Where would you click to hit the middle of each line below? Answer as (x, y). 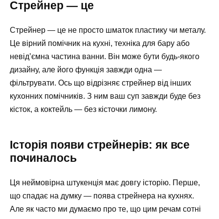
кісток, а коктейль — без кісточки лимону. (83, 109)
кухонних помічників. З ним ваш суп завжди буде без (105, 96)
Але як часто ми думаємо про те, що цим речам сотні (105, 209)
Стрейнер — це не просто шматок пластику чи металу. (108, 30)
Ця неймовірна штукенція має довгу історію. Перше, (105, 182)
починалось (43, 158)
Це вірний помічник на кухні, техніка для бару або (100, 43)
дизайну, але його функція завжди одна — (86, 69)
